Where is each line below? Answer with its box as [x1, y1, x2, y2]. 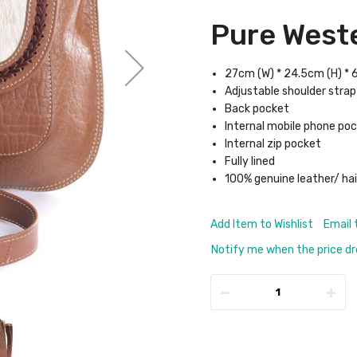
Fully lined [225, 155, 275, 168]
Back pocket [225, 102, 289, 116]
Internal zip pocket [225, 137, 321, 151]
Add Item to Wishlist [210, 218, 313, 231]
